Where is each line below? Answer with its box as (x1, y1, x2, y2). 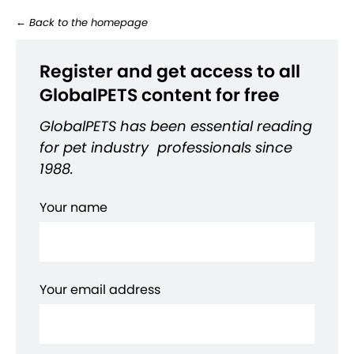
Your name (40, 198, 107, 217)
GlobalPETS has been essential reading (40, 116, 312, 136)
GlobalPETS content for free (40, 83, 280, 107)
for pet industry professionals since (40, 137, 292, 157)
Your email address (40, 281, 160, 299)
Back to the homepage (26, 15, 148, 30)
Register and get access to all (40, 59, 300, 84)
